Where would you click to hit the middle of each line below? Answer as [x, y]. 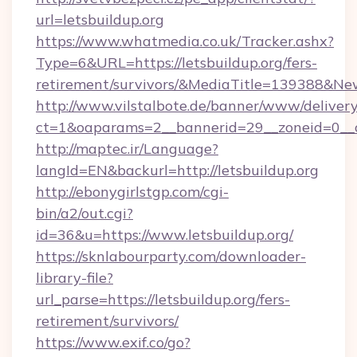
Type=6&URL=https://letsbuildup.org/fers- [177, 63]
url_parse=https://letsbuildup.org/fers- [163, 299]
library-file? [75, 278]
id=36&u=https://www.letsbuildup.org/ [165, 235]
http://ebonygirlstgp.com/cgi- [132, 192]
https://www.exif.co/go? [113, 342]
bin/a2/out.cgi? [84, 213]
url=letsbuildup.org [100, 20]
